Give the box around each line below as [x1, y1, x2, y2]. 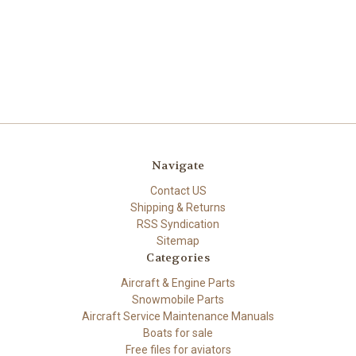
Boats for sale [143, 326, 213, 339]
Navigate [152, 157, 204, 172]
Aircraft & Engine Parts [121, 276, 235, 289]
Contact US [149, 184, 207, 197]
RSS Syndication [137, 217, 219, 230]
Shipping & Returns [130, 200, 226, 214]
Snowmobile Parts [132, 292, 224, 306]
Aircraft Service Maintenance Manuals [82, 309, 274, 323]
